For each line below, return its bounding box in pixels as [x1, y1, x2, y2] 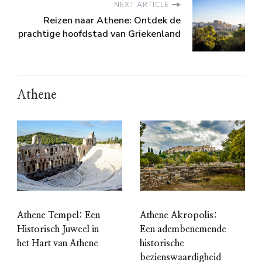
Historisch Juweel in [17, 225, 99, 235]
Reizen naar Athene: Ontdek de [43, 14, 181, 27]
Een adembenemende [140, 225, 226, 235]
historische [140, 239, 184, 249]
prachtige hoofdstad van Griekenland [18, 27, 181, 41]
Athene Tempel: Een [17, 211, 100, 220]
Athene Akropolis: [140, 211, 217, 220]
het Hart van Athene [17, 239, 98, 249]
